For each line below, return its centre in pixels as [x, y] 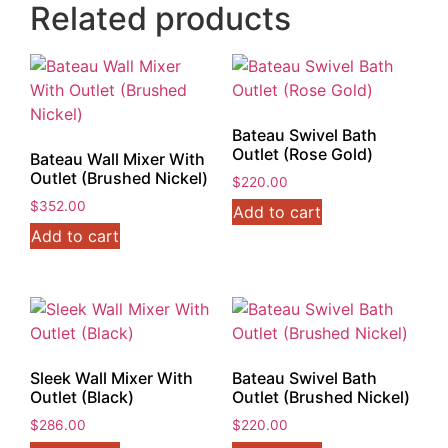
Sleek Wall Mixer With [111, 377]
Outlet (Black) [82, 396]
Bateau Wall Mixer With [117, 159]
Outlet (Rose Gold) [302, 154]
